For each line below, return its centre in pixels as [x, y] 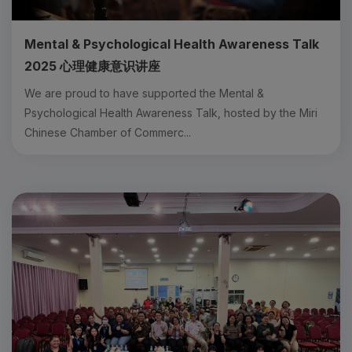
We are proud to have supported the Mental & [144, 93]
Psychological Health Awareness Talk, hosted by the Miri [171, 112]
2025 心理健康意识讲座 [92, 66]
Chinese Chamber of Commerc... [108, 132]
